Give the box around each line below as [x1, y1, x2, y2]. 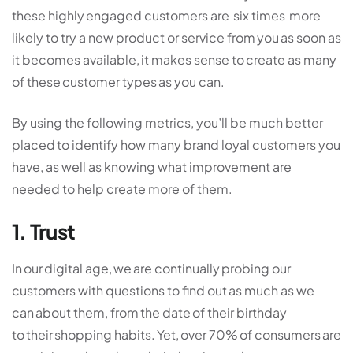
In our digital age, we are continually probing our [12, 260, 291, 277]
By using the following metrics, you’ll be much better [12, 114, 323, 132]
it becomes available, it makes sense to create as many [12, 51, 336, 69]
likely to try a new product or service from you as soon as [12, 29, 341, 46]
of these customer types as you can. [12, 73, 225, 91]
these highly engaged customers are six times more [12, 7, 321, 24]
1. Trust [12, 218, 77, 245]
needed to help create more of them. [12, 180, 232, 198]
